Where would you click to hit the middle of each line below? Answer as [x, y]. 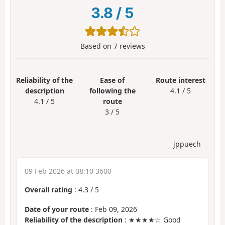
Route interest [180, 80]
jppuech [187, 144]
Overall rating [48, 190]
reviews [131, 46]
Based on [97, 46]
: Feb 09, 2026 [113, 209]
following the [112, 91]
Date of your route [57, 209]
